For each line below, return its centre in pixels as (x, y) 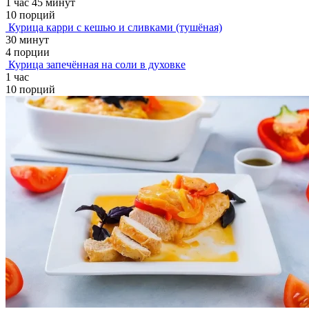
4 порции (28, 52)
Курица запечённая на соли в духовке (97, 64)
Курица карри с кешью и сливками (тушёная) (115, 27)
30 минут (27, 39)
